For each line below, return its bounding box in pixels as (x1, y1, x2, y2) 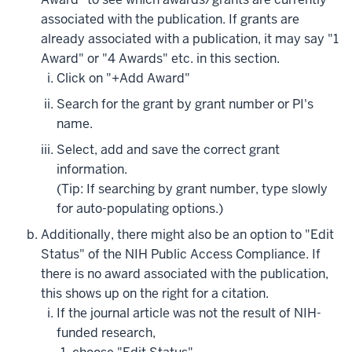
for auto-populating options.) (57, 200, 223, 217)
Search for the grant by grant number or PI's (57, 96, 313, 112)
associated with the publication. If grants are (41, 11, 299, 27)
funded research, (57, 324, 156, 341)
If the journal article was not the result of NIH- (57, 305, 321, 321)
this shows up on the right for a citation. (41, 285, 269, 302)
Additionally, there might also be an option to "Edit (41, 226, 334, 243)
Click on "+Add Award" (57, 70, 190, 86)
